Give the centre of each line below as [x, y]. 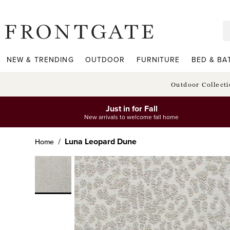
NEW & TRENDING [40, 60]
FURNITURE [158, 60]
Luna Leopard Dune [101, 141]
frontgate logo [29, 44]
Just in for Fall [131, 108]
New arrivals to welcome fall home [131, 117]
